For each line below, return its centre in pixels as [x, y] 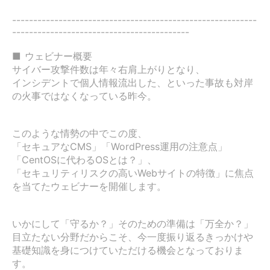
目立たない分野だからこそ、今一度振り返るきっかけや [133, 237]
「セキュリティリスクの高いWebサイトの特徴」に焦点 [133, 173]
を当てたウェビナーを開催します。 [89, 186]
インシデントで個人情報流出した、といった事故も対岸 [133, 83]
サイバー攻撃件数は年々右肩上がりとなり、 [108, 69]
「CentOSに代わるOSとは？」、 [84, 160]
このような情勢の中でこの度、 [80, 133]
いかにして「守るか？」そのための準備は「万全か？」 [133, 224]
